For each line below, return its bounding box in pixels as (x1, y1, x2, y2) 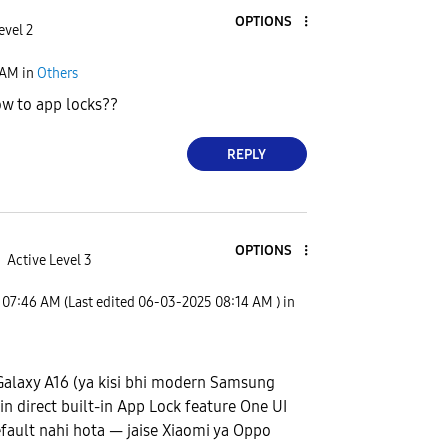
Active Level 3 (6, 251, 92, 269)
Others (37, 64, 78, 82)
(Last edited (64, 294, 138, 312)
